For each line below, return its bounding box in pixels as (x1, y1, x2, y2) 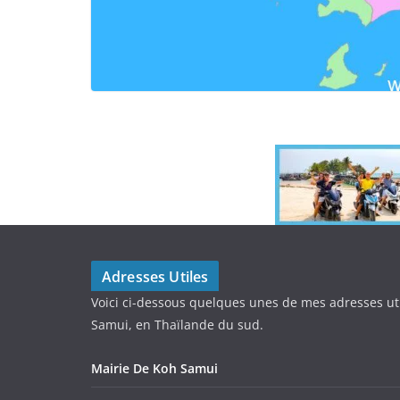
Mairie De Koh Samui (91, 360, 218, 378)
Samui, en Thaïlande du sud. (91, 316, 263, 334)
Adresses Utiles (102, 267, 209, 287)
